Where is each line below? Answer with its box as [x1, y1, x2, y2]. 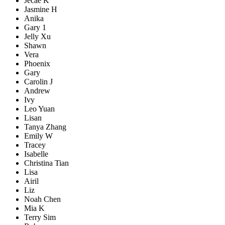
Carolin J [24, 77, 53, 86]
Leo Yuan [24, 104, 55, 113]
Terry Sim [24, 213, 56, 221]
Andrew [24, 86, 50, 95]
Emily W [24, 132, 53, 140]
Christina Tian [24, 159, 69, 167]
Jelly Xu [24, 32, 51, 41]
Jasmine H [24, 5, 57, 14]
